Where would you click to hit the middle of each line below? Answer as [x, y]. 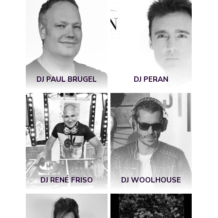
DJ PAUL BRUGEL [66, 79]
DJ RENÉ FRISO [66, 180]
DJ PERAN [151, 79]
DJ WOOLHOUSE [151, 180]
